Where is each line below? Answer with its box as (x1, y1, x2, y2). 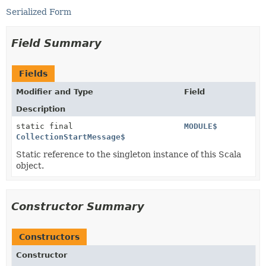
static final (16, 122, 73, 131)
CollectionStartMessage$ (16, 132, 125, 141)
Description (16, 104, 65, 113)
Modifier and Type (16, 87, 93, 96)
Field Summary (11, 37, 102, 49)
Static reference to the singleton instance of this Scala (16, 150, 241, 159)
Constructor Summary (11, 200, 144, 213)
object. (16, 161, 44, 170)
